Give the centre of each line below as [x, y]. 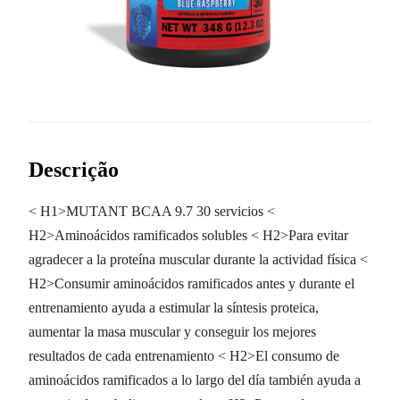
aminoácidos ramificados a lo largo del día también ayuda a [195, 380]
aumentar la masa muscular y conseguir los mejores [172, 332]
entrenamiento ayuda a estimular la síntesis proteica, [174, 308]
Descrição [74, 169]
